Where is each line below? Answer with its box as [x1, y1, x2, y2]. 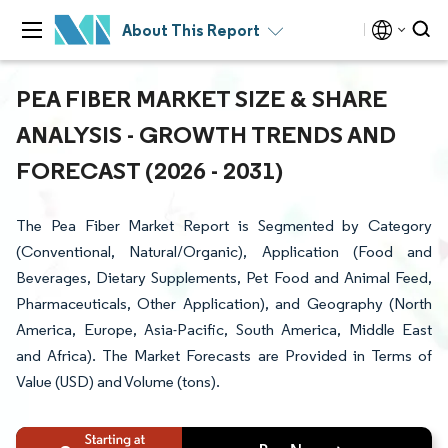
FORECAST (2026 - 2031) [16, 155, 283, 185]
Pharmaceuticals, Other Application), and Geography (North [16, 294, 432, 313]
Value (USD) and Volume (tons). [16, 372, 220, 391]
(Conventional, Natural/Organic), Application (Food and [16, 242, 432, 261]
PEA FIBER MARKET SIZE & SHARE [16, 83, 387, 113]
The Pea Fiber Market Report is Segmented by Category [16, 216, 432, 235]
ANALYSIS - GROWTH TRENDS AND [16, 119, 396, 149]
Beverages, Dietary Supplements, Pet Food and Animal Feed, [16, 268, 432, 287]
